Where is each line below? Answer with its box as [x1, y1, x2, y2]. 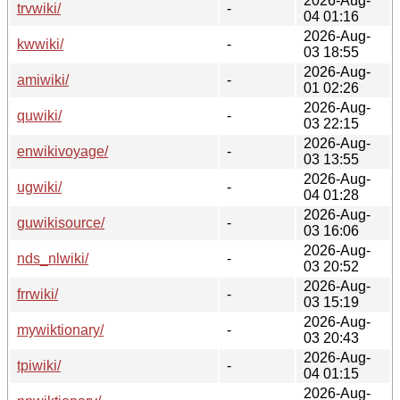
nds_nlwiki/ [17, 250, 88, 266]
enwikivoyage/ [17, 143, 108, 159]
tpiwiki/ [17, 357, 61, 373]
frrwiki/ [17, 286, 58, 302]
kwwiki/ [17, 36, 63, 52]
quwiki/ [17, 107, 62, 123]
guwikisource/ [17, 214, 104, 230]
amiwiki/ [17, 71, 69, 87]
